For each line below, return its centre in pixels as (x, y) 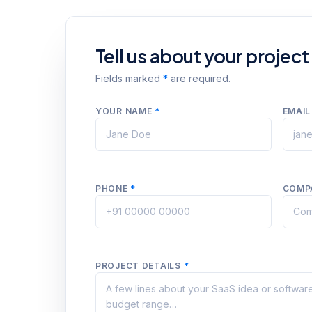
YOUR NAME (125, 111)
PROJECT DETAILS (140, 266)
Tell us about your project (202, 56)
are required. (199, 78)
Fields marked (129, 78)
